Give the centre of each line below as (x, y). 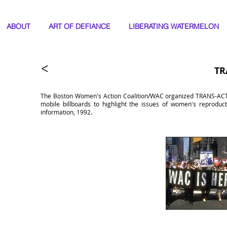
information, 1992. (66, 112)
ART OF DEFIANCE (80, 26)
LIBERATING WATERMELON (174, 26)
